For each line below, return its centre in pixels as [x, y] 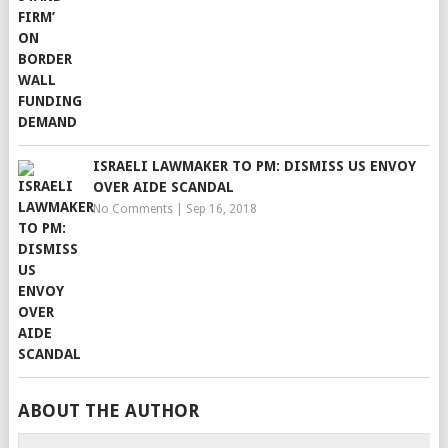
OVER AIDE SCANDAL [163, 187]
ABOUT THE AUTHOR [108, 410]
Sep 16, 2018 [221, 209]
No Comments [132, 209]
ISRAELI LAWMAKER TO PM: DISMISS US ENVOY [254, 166]
